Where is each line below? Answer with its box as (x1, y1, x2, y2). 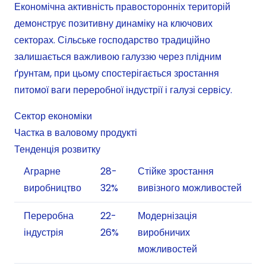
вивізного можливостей (138, 181, 242, 195)
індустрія (24, 226, 64, 240)
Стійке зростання (138, 164, 214, 179)
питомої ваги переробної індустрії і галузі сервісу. (14, 83, 232, 97)
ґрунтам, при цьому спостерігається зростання (14, 66, 219, 81)
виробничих (138, 226, 190, 240)
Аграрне (24, 164, 61, 179)
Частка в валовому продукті (14, 126, 137, 140)
